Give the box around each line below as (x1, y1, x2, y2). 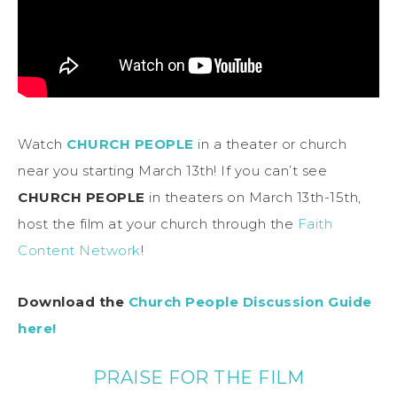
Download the (18, 292, 128, 310)
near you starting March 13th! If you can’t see (18, 161, 327, 179)
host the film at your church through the (18, 214, 298, 232)
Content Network (18, 241, 141, 259)
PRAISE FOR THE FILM (92, 366, 305, 388)
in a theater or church (193, 135, 346, 152)
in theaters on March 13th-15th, (144, 188, 362, 206)
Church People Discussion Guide (128, 292, 372, 310)
